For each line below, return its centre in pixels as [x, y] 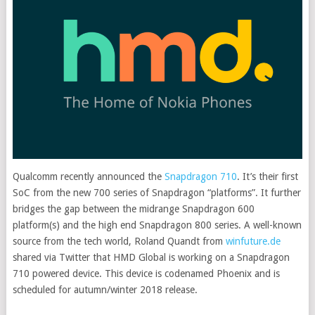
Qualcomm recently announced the [87, 176]
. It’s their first [267, 176]
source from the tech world [70, 241]
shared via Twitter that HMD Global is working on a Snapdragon [151, 257]
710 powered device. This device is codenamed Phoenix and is [146, 273]
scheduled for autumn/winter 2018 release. [105, 289]
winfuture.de [253, 241]
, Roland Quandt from [177, 241]
